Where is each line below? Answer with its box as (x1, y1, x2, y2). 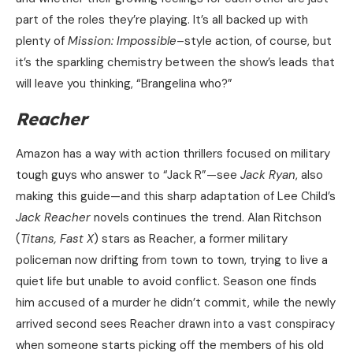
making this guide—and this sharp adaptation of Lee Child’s (16, 188, 336, 205)
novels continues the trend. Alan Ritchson (91, 210, 321, 226)
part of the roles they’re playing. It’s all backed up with (16, 12, 308, 28)
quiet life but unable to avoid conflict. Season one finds (16, 273, 317, 290)
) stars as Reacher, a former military (94, 231, 288, 247)
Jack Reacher (16, 210, 91, 226)
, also (295, 167, 323, 184)
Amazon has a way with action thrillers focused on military (16, 146, 330, 162)
